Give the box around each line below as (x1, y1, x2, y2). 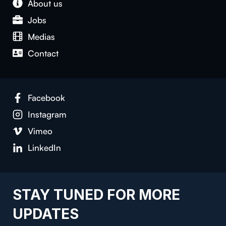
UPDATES (13, 205, 79, 223)
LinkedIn (28, 142, 62, 153)
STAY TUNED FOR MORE (13, 186, 181, 204)
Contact (28, 47, 59, 59)
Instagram (28, 109, 67, 120)
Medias (28, 31, 55, 42)
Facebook (28, 92, 66, 103)
